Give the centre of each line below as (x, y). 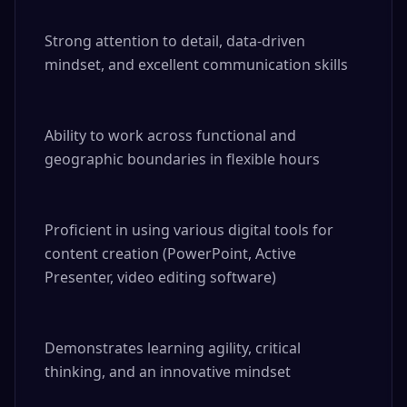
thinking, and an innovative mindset (168, 372)
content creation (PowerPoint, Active (170, 253)
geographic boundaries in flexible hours (182, 159)
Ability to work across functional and (170, 135)
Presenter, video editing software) (160, 277)
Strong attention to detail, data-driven (175, 41)
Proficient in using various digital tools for (189, 230)
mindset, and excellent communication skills (196, 65)
